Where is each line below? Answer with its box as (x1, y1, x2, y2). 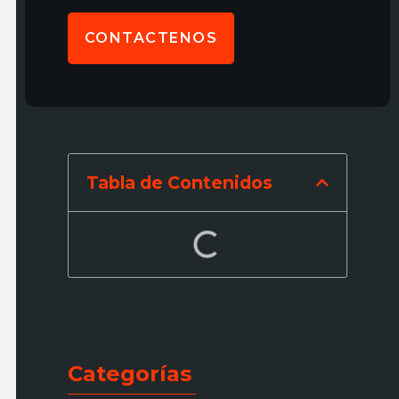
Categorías (67, 361, 191, 387)
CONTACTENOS (84, 29, 218, 47)
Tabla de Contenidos (85, 172, 273, 194)
